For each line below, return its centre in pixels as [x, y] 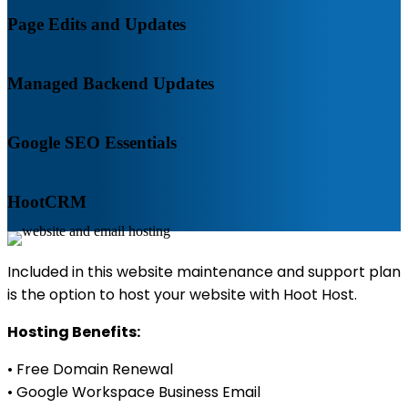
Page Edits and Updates [97, 24]
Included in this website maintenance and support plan [204, 272]
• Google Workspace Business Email [134, 392]
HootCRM [47, 201]
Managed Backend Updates [111, 83]
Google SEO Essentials [92, 142]
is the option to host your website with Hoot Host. [182, 295]
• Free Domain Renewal [90, 369]
